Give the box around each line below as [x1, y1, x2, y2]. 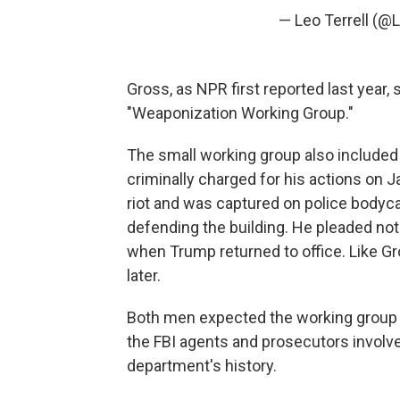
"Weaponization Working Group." [127, 104, 354, 123]
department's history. [127, 356, 277, 376]
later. [127, 266, 161, 286]
